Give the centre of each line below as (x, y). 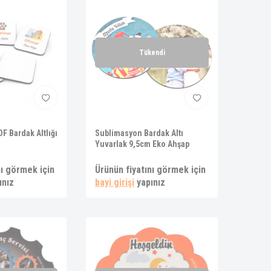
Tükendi (152, 53)
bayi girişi (115, 182)
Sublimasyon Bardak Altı (139, 133)
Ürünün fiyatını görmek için (150, 170)
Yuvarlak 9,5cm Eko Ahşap (142, 144)
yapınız (150, 182)
